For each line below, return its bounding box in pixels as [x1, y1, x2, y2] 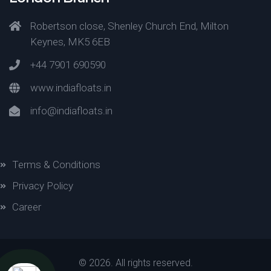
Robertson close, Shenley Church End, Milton [30, 20, 229, 32]
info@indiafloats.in [30, 105, 113, 117]
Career [12, 201, 41, 213]
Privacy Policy [12, 180, 73, 192]
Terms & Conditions [12, 158, 100, 171]
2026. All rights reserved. [88, 257, 193, 269]
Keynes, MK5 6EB [30, 36, 110, 48]
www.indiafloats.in [30, 82, 111, 94]
